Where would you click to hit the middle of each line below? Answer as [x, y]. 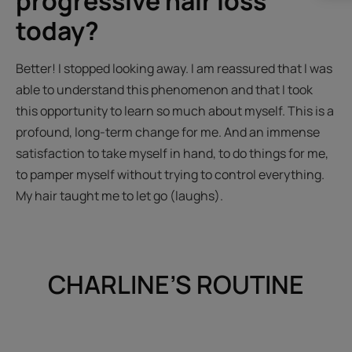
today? [57, 31]
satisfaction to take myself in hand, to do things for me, [172, 154]
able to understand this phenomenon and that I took [164, 90]
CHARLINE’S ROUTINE [176, 285]
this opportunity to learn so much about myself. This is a [175, 111]
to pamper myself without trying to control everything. [170, 175]
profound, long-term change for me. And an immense [168, 132]
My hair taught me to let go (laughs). [119, 196]
